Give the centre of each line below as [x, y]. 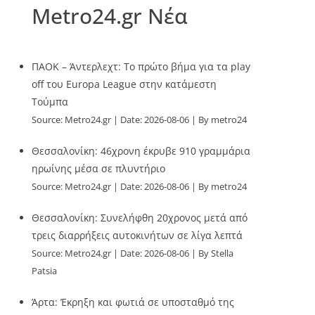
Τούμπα [50, 102]
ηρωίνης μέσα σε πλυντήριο [99, 168]
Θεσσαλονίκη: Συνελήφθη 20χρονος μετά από [140, 218]
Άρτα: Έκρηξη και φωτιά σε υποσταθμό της [133, 302]
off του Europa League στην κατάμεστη [124, 84]
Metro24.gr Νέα [110, 16]
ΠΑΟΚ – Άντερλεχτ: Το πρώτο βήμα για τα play [141, 66]
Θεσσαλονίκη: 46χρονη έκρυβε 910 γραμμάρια [141, 151]
